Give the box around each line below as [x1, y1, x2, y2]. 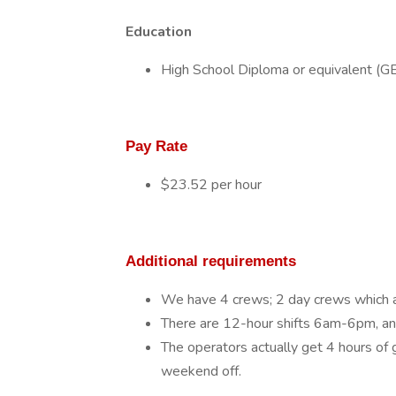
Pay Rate [126, 137, 187, 155]
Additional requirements [126, 252, 296, 270]
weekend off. [161, 362, 241, 381]
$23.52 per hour [161, 175, 262, 194]
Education [126, 22, 192, 42]
